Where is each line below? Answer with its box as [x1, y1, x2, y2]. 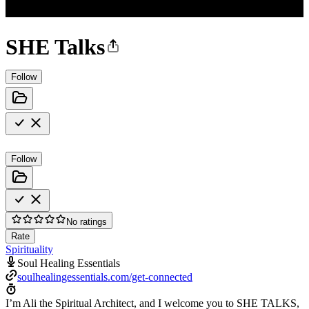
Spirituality [6, 243, 53, 255]
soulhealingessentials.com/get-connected [17, 270, 192, 283]
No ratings [66, 216, 107, 227]
